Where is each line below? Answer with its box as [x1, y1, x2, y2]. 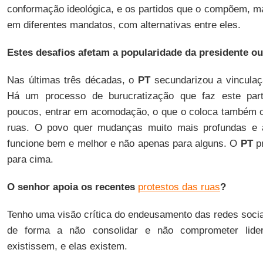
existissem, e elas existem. [6, 241, 127, 252]
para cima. [6, 154, 53, 165]
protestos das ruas [137, 181, 220, 193]
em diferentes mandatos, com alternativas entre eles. [6, 19, 241, 31]
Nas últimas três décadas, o [6, 75, 139, 86]
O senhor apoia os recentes [6, 181, 138, 193]
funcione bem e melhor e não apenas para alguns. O [6, 138, 241, 149]
